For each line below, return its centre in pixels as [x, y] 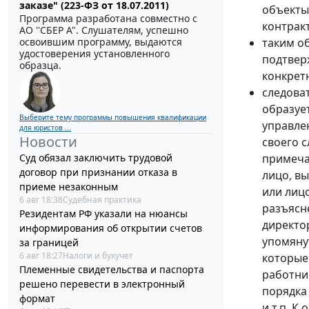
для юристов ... [45, 127]
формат [37, 298]
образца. [40, 65]
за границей [49, 242]
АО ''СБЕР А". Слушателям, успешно [104, 30]
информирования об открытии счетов [111, 228]
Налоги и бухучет [98, 255]
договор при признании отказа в [98, 172]
